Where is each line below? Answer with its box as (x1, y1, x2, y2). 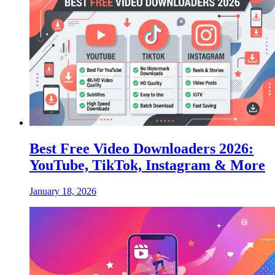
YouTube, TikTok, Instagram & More (29, 157, 265, 173)
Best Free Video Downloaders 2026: (29, 140, 254, 157)
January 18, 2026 (29, 185, 96, 196)
